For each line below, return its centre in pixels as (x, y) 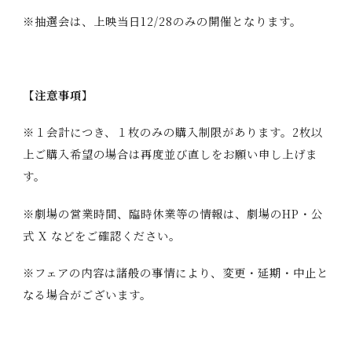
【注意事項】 (58, 95)
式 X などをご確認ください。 (101, 235)
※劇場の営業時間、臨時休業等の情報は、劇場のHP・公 (172, 213)
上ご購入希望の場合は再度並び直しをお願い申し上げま (170, 154)
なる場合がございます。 (87, 294)
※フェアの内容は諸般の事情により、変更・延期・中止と (175, 272)
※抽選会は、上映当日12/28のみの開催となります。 (162, 22)
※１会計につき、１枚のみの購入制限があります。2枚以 (172, 132)
